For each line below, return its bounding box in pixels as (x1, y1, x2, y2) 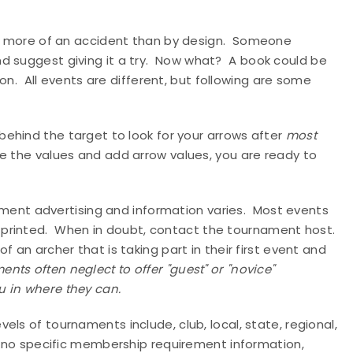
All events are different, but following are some (24, 72, 311, 88)
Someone (232, 32, 292, 49)
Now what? (155, 52, 222, 69)
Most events (252, 202, 329, 218)
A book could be (229, 52, 327, 69)
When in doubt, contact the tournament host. (54, 221, 336, 238)
